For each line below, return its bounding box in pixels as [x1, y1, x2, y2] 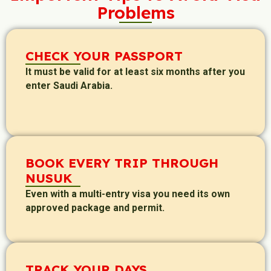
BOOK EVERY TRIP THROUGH [25, 154, 218, 171]
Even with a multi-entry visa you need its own [25, 188, 230, 200]
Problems [96, 2, 175, 24]
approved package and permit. [25, 201, 165, 214]
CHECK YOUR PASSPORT [25, 48, 183, 64]
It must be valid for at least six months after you [25, 66, 245, 78]
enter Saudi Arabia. [25, 80, 113, 92]
